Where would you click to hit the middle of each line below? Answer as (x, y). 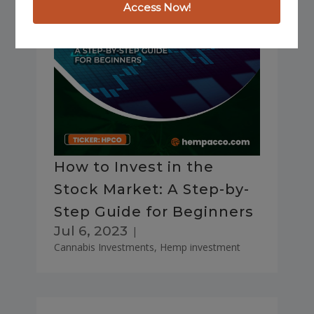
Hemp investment (200, 247)
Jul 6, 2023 (90, 231)
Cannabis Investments (104, 247)
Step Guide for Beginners (153, 212)
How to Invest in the (134, 167)
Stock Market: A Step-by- (151, 190)
